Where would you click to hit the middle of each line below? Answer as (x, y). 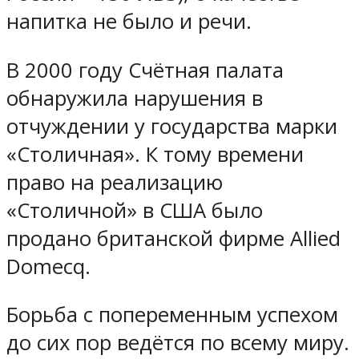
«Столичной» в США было (135, 210)
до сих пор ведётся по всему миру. (178, 343)
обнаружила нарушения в (135, 98)
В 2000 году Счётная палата (145, 70)
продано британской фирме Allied (173, 238)
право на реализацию (115, 182)
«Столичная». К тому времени (155, 154)
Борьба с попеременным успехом (172, 315)
